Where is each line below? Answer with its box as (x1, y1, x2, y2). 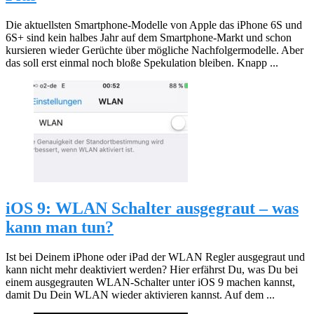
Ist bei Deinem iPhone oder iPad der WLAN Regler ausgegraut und (6, 250, 305, 263)
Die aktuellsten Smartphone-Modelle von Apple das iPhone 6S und (6, 19, 302, 32)
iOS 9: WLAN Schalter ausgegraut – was (6, 198, 299, 217)
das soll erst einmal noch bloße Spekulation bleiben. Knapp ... (6, 57, 278, 69)
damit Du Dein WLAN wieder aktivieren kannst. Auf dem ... (6, 288, 275, 301)
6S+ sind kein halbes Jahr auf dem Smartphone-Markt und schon (6, 32, 292, 44)
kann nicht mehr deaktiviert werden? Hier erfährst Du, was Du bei (6, 263, 298, 275)
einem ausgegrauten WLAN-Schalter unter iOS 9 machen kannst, (6, 275, 295, 288)
